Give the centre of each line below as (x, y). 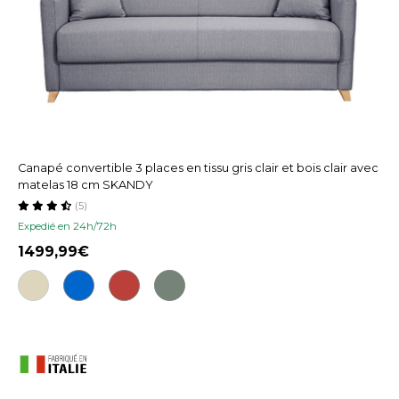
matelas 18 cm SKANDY (85, 184)
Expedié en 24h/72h (67, 226)
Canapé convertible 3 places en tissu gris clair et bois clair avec (198, 167)
